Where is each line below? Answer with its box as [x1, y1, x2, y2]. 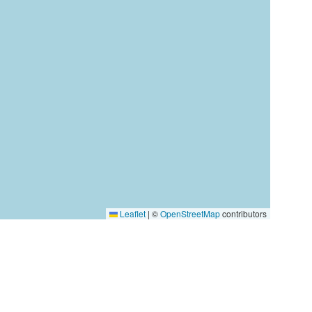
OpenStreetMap [160, 207, 220, 219]
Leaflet [118, 207, 146, 219]
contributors [220, 207, 267, 219]
